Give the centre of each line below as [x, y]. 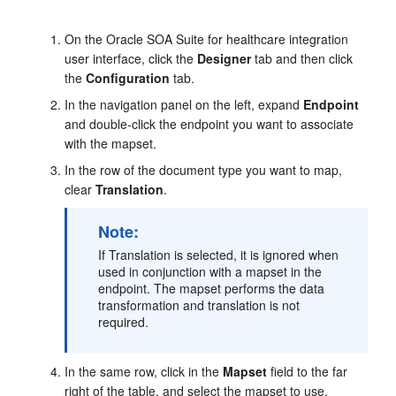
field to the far [308, 372]
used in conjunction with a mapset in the [210, 272]
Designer [225, 59]
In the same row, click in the [144, 372]
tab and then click [302, 59]
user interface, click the [131, 59]
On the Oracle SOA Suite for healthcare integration [207, 39]
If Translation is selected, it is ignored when [219, 255]
